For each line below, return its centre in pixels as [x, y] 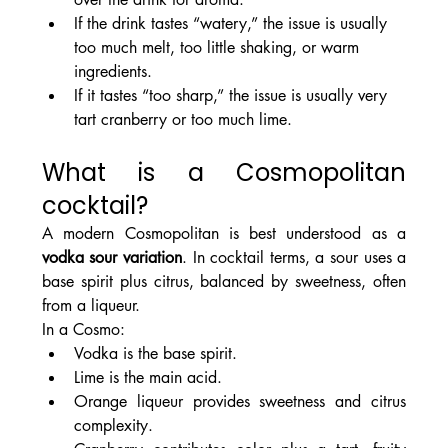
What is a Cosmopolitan [224, 173]
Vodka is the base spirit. [155, 354]
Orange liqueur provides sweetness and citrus [240, 402]
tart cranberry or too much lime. [182, 120]
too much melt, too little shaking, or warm [218, 48]
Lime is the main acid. [147, 378]
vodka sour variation [112, 258]
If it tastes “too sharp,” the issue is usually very [232, 96]
